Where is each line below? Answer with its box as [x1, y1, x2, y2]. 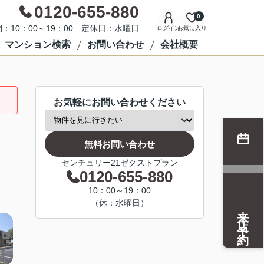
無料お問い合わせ [84, 138, 155, 149]
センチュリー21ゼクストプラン [61, 158, 178, 167]
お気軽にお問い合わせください [54, 97, 186, 107]
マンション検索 [4, 39, 71, 49]
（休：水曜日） [91, 198, 148, 207]
